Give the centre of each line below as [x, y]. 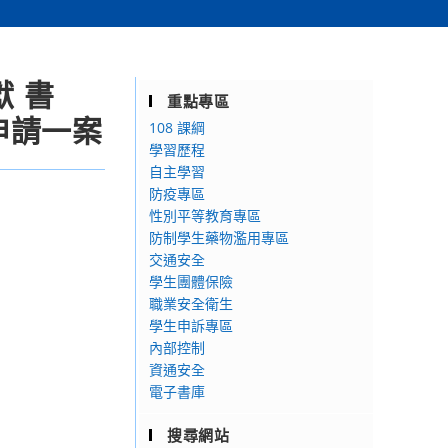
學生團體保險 [191, 281]
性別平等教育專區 [205, 215]
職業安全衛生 [191, 303]
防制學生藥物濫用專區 [219, 237]
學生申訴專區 [191, 325]
